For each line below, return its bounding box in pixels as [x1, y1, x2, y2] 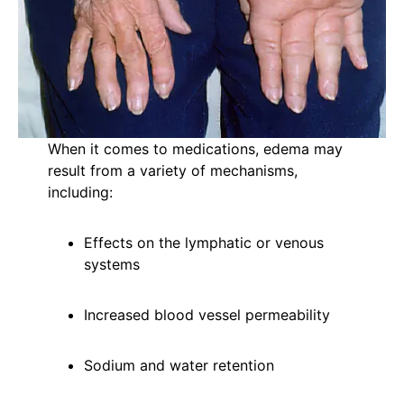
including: [47, 183, 113, 202]
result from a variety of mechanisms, [47, 161, 298, 180]
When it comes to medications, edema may [47, 140, 343, 159]
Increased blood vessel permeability [83, 306, 330, 325]
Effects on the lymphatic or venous [83, 234, 324, 252]
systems [83, 255, 140, 274]
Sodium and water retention [83, 356, 274, 375]
